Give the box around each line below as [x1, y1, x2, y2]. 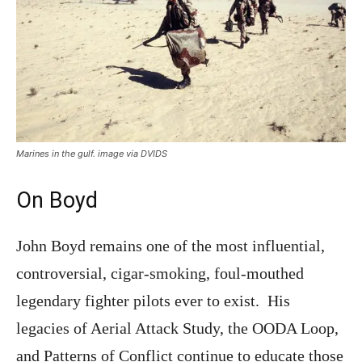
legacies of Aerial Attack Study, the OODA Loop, [16, 319, 339, 338]
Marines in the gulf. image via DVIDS [16, 148, 167, 160]
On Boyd [16, 187, 98, 214]
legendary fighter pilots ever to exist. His [16, 292, 290, 310]
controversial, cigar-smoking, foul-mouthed [16, 264, 304, 283]
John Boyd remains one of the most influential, [16, 237, 325, 255]
